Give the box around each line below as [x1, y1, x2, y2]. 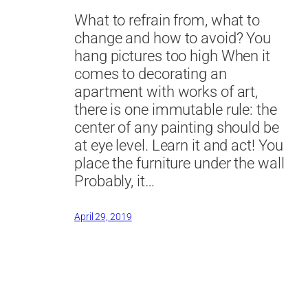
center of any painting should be [74, 119, 279, 137]
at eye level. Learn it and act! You [74, 137, 283, 155]
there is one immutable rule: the [74, 101, 277, 119]
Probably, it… [74, 173, 155, 190]
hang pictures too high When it [74, 47, 270, 65]
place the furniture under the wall [74, 155, 285, 173]
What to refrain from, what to [74, 12, 261, 30]
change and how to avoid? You [74, 30, 272, 47]
